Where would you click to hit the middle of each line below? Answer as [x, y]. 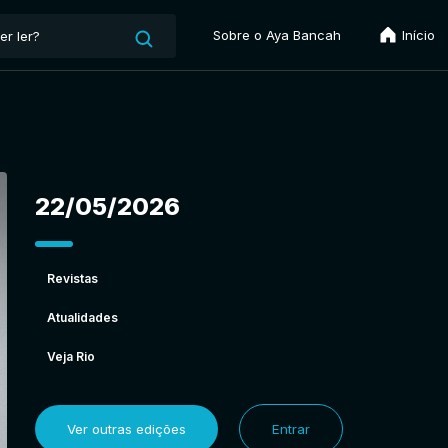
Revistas [72, 278]
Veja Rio [70, 356]
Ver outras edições [126, 428]
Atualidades [82, 317]
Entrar [290, 428]
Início [416, 35]
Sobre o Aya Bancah [277, 35]
